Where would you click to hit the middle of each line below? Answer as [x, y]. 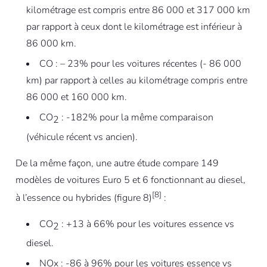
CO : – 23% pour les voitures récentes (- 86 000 [140, 64]
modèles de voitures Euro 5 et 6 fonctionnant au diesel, [130, 180]
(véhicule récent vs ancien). [82, 137]
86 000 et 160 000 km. [76, 97]
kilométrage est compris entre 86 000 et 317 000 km [138, 10]
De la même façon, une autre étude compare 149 [117, 163]
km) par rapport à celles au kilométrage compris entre [136, 81]
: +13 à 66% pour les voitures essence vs [146, 224]
